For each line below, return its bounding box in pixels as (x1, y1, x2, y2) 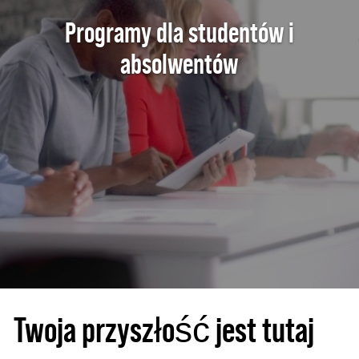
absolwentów (120, 47, 239, 80)
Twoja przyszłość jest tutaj (14, 310, 314, 350)
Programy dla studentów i (64, 16, 294, 49)
